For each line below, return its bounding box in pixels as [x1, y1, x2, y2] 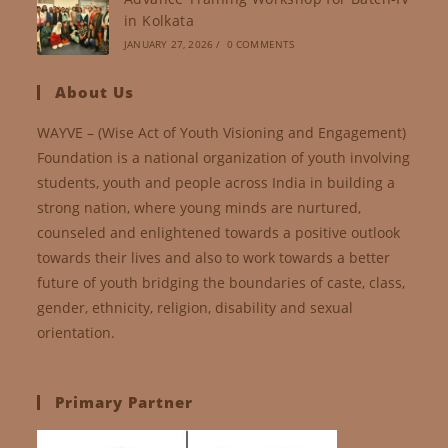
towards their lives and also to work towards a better [37, 247, 391, 267]
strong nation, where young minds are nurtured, [37, 197, 362, 217]
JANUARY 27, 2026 [123, 36, 214, 51]
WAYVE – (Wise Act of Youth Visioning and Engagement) [37, 122, 407, 142]
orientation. [37, 322, 116, 342]
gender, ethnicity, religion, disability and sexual [37, 297, 354, 317]
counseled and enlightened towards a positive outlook [37, 222, 401, 242]
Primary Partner [55, 391, 194, 412]
